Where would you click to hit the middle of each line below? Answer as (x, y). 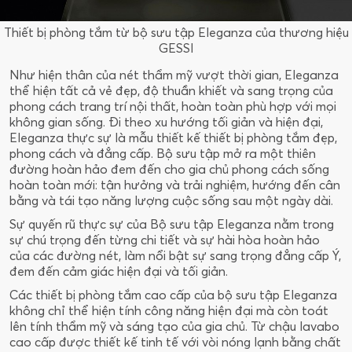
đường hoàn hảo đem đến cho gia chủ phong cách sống (169, 169)
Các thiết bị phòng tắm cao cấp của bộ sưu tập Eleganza (173, 294)
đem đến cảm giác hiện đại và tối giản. (119, 271)
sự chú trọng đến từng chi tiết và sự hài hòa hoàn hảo (165, 239)
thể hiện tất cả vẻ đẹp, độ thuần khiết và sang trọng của (171, 90)
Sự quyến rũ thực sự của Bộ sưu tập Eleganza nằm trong (172, 224)
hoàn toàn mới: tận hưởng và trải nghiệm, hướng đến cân (175, 184)
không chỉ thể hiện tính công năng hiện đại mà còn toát (169, 310)
